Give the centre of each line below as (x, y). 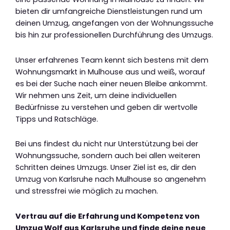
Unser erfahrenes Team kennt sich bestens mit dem (112, 60)
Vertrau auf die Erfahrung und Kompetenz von (108, 216)
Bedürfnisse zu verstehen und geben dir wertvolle (107, 107)
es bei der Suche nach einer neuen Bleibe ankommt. (111, 83)
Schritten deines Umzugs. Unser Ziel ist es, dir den (106, 168)
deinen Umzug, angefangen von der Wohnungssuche (114, 23)
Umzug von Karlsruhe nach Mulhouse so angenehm (111, 179)
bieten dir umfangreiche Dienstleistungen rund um (109, 12)
